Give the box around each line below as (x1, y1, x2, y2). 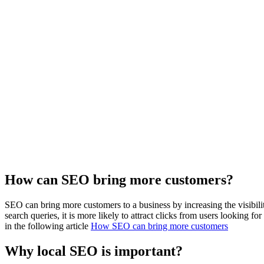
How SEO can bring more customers (91, 220, 228, 231)
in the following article (5, 220, 91, 231)
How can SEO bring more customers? (5, 172, 233, 188)
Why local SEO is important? (5, 243, 183, 259)
